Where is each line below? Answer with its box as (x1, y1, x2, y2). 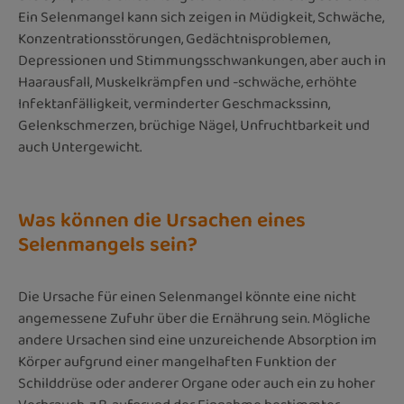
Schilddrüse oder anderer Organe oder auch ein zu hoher (18, 372, 375, 395)
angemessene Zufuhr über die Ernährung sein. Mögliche (18, 307, 371, 330)
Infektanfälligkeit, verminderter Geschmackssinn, (18, 92, 330, 115)
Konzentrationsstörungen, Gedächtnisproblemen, (18, 27, 330, 50)
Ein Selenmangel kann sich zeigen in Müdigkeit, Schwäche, (18, 5, 384, 29)
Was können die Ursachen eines (18, 205, 306, 236)
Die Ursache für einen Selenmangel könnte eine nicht (18, 285, 356, 308)
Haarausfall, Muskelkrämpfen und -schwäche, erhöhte (18, 70, 357, 94)
